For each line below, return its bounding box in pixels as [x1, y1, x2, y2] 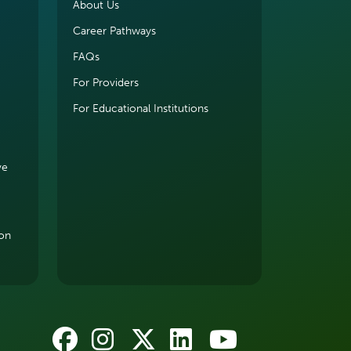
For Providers [73, 76, 139, 89]
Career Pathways [73, 24, 156, 38]
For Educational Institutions [73, 102, 208, 115]
